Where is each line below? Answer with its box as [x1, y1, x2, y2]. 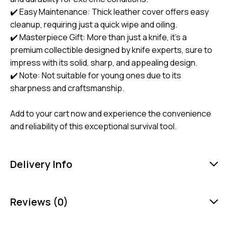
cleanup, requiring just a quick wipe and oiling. [10, 19, 177, 31]
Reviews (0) [10, 195, 68, 209]
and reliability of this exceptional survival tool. [10, 121, 177, 132]
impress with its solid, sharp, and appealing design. [10, 57, 197, 69]
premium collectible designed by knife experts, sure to [10, 44, 212, 56]
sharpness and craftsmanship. [10, 82, 124, 94]
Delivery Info [10, 157, 72, 172]
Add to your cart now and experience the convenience [10, 108, 211, 120]
